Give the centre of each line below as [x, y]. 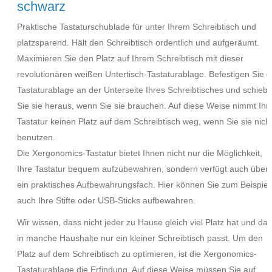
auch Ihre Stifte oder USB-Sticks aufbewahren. [106, 200]
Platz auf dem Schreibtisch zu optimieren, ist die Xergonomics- [137, 254]
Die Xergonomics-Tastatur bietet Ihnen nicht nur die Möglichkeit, [140, 153]
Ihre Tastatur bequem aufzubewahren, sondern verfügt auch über [143, 169]
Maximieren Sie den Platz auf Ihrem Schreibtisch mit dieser [130, 58]
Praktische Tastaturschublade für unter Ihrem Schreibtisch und [137, 27]
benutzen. [36, 137]
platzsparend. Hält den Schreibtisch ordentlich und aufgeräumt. [138, 42]
